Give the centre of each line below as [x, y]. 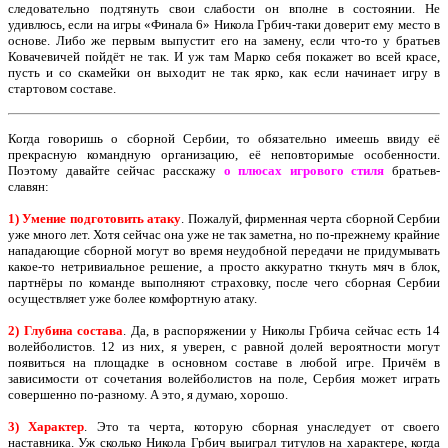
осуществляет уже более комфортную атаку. [132, 298]
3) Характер [46, 426]
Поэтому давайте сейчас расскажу [116, 170]
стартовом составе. [62, 88]
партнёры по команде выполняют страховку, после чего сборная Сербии [224, 282]
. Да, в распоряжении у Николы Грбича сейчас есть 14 [282, 330]
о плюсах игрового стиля [304, 170]
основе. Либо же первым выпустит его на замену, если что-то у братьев [224, 40]
